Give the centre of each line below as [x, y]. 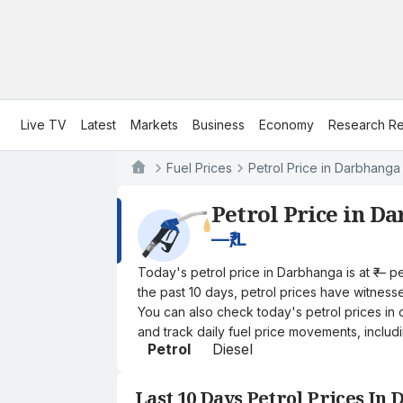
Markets [154, 125]
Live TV [44, 125]
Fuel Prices [199, 168]
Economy [287, 125]
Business [219, 125]
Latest [99, 125]
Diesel [232, 349]
